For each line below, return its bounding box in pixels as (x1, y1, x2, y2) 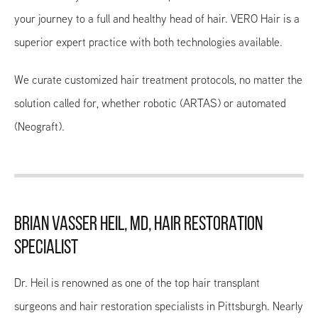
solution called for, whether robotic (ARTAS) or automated (14, 95, 286, 112)
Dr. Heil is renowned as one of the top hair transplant (14, 275, 260, 292)
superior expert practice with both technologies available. (14, 34, 283, 51)
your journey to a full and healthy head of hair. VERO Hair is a (14, 11, 300, 28)
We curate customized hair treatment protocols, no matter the (14, 72, 302, 89)
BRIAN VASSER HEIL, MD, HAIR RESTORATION (14, 215, 263, 236)
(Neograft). (14, 119, 65, 136)
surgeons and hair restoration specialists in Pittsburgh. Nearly (14, 298, 303, 315)
